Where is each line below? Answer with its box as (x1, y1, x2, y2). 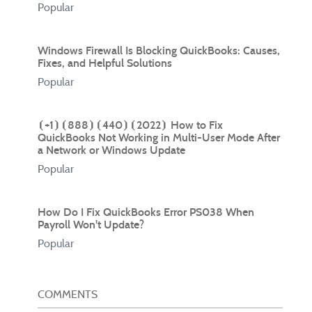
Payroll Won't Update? (38, 218, 144, 232)
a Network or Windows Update (38, 143, 185, 157)
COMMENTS (38, 288, 97, 302)
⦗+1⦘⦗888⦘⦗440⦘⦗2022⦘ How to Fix (38, 118, 223, 132)
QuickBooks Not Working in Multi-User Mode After (38, 131, 280, 145)
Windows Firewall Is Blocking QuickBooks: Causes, (38, 44, 280, 58)
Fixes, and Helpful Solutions (38, 56, 172, 70)
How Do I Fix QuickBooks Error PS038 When (38, 205, 254, 219)
